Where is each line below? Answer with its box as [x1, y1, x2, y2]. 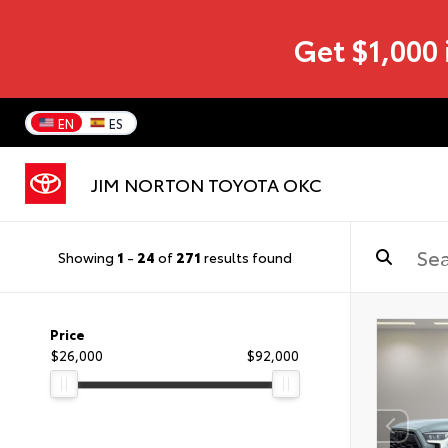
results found [201, 246, 292, 267]
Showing [58, 246, 117, 267]
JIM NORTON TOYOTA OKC [91, 171, 322, 198]
